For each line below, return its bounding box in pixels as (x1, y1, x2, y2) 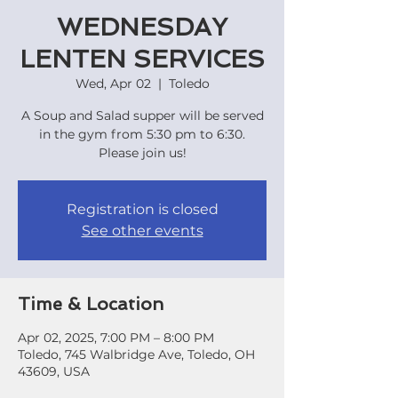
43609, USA (18, 363, 90, 379)
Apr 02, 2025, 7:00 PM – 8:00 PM (18, 330, 214, 346)
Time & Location (18, 293, 163, 314)
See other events (81, 222, 203, 239)
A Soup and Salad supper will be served (20, 107, 264, 123)
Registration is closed (66, 201, 219, 218)
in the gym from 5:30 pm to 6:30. (39, 126, 245, 142)
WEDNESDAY (57, 12, 227, 42)
